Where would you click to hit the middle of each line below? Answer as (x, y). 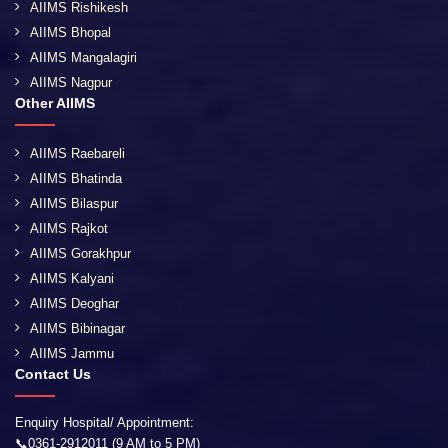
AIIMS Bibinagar (77, 329)
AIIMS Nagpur (71, 83)
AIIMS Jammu (72, 354)
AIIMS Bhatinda (76, 179)
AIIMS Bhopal (70, 33)
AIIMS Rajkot (69, 229)
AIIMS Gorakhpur (80, 254)
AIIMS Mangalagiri (83, 58)
